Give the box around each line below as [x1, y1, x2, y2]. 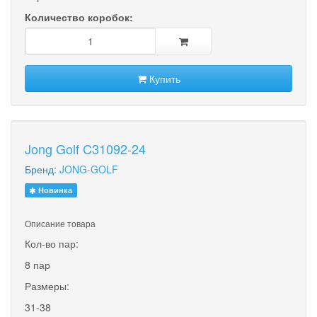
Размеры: [25, 278, 69, 293]
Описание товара [25, 217, 96, 229]
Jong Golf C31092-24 [25, 139, 146, 158]
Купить [146, 71, 180, 86]
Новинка [36, 184, 73, 195]
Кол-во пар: [25, 236, 79, 250]
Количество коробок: [25, 9, 133, 24]
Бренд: [25, 161, 59, 176]
